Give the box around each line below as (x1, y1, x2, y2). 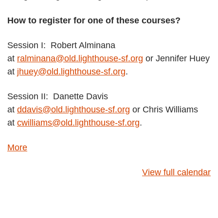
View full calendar (142, 167, 211, 177)
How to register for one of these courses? (7, 16, 181, 25)
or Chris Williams (130, 105, 198, 114)
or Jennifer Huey (143, 54, 210, 63)
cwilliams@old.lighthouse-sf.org (17, 118, 140, 127)
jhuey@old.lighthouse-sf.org (17, 67, 126, 76)
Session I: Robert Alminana (7, 40, 115, 50)
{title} (27, 155, 46, 165)
